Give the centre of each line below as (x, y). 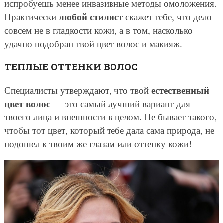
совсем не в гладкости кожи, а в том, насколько (98, 30)
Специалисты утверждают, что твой (78, 90)
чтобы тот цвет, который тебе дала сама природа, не (109, 130)
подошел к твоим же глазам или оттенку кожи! (98, 143)
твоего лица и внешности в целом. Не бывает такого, (110, 116)
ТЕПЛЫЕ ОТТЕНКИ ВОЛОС (71, 66)
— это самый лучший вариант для (120, 103)
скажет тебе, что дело (167, 16)
